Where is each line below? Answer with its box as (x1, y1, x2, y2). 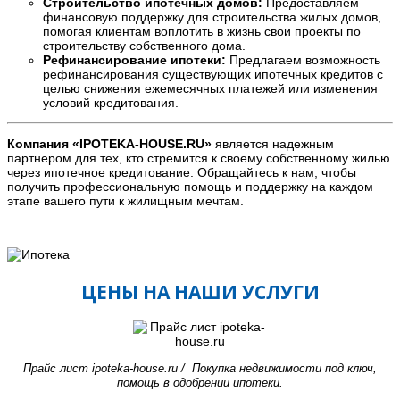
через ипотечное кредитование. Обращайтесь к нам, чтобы (7, 164, 356, 179)
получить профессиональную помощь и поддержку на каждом (7, 179, 373, 194)
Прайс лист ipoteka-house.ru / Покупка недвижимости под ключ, (23, 361, 377, 375)
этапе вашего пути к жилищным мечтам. (7, 193, 244, 208)
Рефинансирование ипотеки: (43, 52, 226, 67)
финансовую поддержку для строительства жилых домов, (43, 9, 381, 24)
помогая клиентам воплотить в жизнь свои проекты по (43, 23, 361, 38)
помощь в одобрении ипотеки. (117, 375, 283, 389)
